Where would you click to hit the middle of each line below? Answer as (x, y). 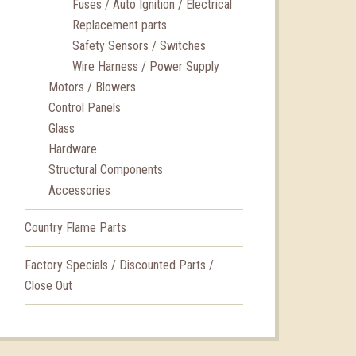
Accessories (79, 190)
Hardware (73, 149)
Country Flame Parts (75, 227)
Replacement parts (120, 25)
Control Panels (85, 107)
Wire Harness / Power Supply (146, 66)
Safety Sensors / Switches (139, 45)
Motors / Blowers (92, 87)
